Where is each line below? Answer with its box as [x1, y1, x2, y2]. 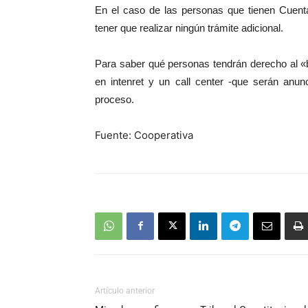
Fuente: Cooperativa [95, 128, 193, 142]
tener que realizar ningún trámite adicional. [95, 21, 283, 34]
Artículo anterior [95, 285, 155, 296]
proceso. [95, 93, 134, 105]
